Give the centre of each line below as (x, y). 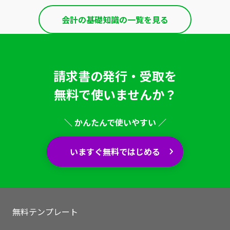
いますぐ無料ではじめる (115, 152)
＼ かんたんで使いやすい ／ (115, 122)
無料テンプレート (45, 211)
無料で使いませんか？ (115, 94)
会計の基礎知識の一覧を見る (115, 19)
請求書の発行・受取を (115, 75)
